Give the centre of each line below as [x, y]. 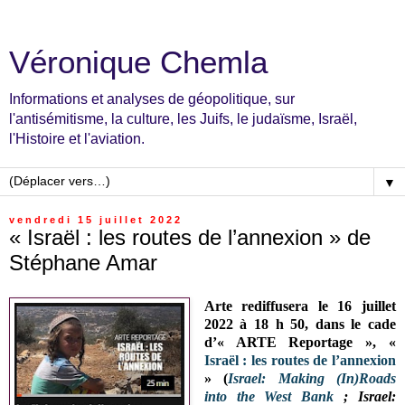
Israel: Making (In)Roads [312, 378]
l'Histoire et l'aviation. [77, 139]
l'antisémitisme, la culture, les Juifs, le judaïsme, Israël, [183, 119]
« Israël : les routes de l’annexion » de [190, 237]
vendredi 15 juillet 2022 [96, 220]
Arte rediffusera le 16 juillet [300, 306]
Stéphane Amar [83, 263]
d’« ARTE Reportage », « [300, 342]
